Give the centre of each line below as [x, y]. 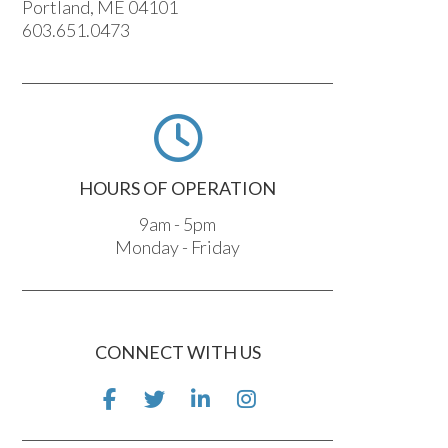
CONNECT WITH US [177, 351]
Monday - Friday [178, 246]
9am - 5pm [178, 223]
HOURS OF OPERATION [178, 187]
